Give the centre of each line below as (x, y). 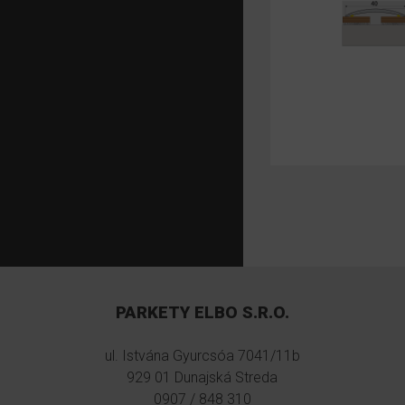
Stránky (305, 224)
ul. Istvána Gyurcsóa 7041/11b (202, 355)
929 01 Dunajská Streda (202, 377)
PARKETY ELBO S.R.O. (202, 313)
